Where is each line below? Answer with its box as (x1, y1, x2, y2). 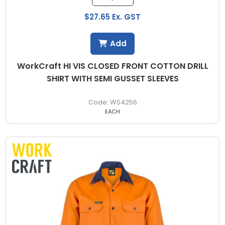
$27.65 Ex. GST (84, 11, 141, 22)
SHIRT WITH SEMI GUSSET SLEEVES (46, 72, 179, 84)
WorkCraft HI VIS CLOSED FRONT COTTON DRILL (17, 60, 208, 72)
